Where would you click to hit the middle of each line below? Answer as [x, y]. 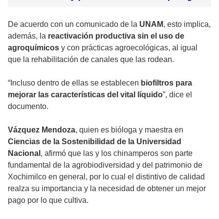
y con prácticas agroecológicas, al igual [128, 48]
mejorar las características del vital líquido [85, 95]
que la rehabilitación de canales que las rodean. [91, 60]
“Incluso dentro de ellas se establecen [73, 83]
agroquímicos [33, 48]
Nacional [24, 153]
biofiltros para [165, 83]
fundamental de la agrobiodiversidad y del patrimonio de [105, 165]
